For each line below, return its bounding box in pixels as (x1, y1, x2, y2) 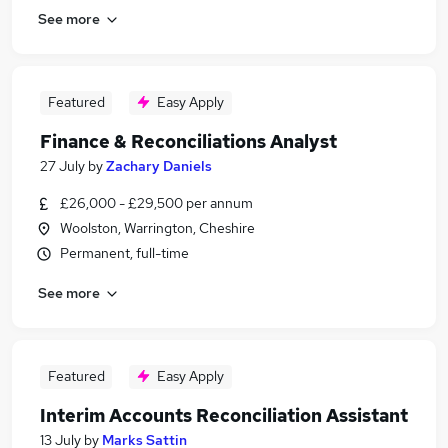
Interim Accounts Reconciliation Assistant (40, 404, 408, 427)
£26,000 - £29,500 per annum (60, 194, 253, 212)
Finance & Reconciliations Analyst (40, 130, 337, 153)
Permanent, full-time (60, 244, 189, 262)
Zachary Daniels (106, 157, 212, 175)
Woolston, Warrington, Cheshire (60, 219, 255, 237)
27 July (40, 157, 85, 175)
